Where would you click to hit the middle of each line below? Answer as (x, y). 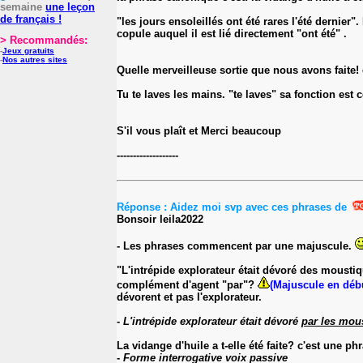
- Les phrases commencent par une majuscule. (236, 246)
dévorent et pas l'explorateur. (189, 297)
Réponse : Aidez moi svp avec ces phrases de (233, 207)
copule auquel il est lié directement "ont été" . (232, 33)
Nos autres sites (35, 60)
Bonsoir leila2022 (160, 219)
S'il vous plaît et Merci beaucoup (199, 130)
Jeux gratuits (28, 51)
